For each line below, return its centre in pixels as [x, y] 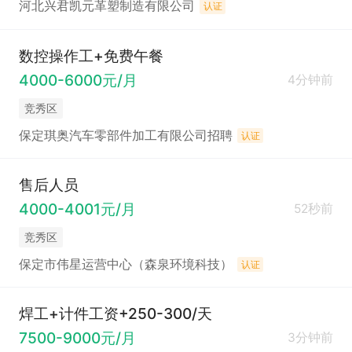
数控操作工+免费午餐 [91, 55]
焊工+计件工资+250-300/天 [115, 313]
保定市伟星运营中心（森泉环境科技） [125, 264]
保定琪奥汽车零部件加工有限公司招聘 [125, 135]
